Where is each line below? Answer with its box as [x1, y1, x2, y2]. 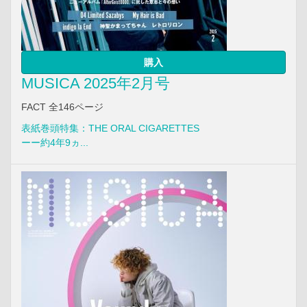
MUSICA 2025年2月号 [21, 74, 170, 92]
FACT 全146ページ [21, 101, 103, 112]
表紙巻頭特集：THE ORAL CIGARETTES [21, 122, 199, 134]
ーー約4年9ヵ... [21, 136, 88, 148]
